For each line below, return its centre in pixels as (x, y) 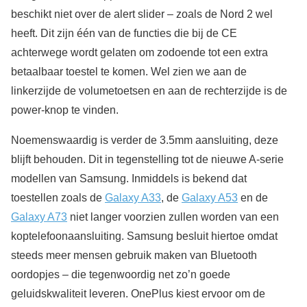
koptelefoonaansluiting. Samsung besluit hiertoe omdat (144, 236)
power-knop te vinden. (65, 110)
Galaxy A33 (133, 198)
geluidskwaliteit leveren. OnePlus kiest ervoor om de (138, 294)
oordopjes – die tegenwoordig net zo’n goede (121, 275)
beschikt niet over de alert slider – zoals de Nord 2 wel (142, 14)
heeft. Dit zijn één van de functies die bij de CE (124, 34)
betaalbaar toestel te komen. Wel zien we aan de (129, 72)
